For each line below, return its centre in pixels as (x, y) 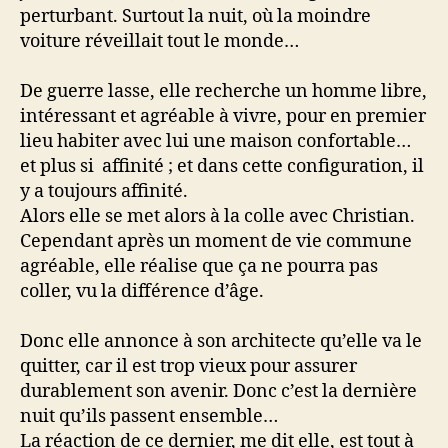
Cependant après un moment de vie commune (216, 241)
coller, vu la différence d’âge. (142, 291)
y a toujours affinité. (106, 191)
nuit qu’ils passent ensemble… (151, 416)
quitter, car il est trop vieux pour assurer (188, 366)
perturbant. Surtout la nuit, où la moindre (195, 16)
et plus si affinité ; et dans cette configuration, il (222, 166)
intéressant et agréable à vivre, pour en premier (223, 116)
